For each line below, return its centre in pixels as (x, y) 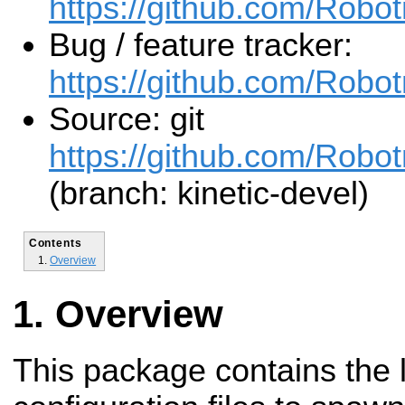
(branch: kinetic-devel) (209, 194)
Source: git (127, 120)
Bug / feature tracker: (201, 46)
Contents (55, 242)
